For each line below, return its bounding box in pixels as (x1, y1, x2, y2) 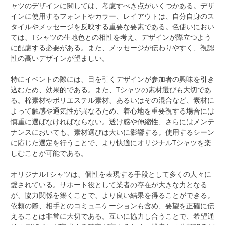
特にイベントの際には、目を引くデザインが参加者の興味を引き (11, 74, 214, 84)
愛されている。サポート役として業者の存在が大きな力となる (11, 180, 207, 190)
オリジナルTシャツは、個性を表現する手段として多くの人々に (11, 169, 211, 179)
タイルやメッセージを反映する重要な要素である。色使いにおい (11, 22, 214, 32)
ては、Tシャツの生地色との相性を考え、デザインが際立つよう (11, 32, 211, 42)
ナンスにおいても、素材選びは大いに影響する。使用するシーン (11, 127, 214, 137)
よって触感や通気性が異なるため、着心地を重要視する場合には (11, 106, 214, 116)
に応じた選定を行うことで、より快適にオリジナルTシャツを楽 (11, 138, 211, 148)
